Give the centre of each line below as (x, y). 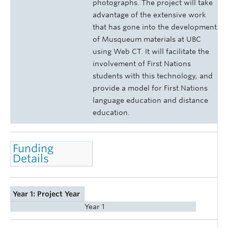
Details (31, 158)
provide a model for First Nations (150, 88)
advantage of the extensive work (149, 15)
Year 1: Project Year (47, 194)
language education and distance (150, 101)
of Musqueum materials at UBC (147, 39)
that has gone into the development (155, 27)
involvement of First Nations (142, 64)
